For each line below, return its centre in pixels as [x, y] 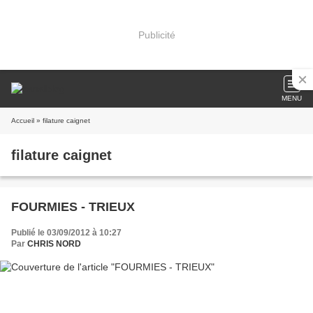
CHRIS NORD [54, 244]
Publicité [156, 35]
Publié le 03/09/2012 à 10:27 [66, 233]
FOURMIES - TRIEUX [73, 207]
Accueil [23, 121]
